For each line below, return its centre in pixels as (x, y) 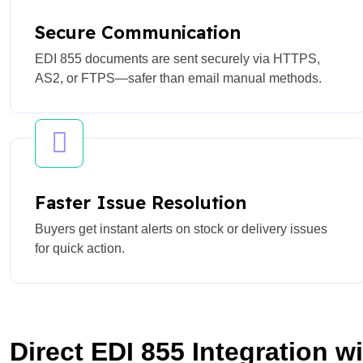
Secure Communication (138, 32)
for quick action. (80, 248)
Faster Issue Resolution (141, 202)
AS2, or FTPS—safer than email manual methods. (178, 78)
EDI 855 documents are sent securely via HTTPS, (177, 58)
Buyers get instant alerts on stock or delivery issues (181, 228)
